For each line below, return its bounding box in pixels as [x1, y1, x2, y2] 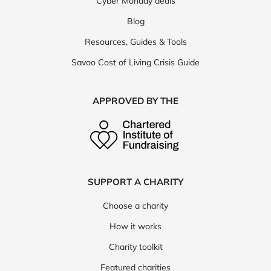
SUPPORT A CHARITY [88, 176, 183, 188]
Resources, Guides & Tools [84, 36, 187, 48]
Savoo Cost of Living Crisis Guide [71, 57, 200, 68]
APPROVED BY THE [93, 95, 178, 107]
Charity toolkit [108, 241, 163, 253]
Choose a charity [103, 200, 168, 212]
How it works [109, 221, 162, 232]
